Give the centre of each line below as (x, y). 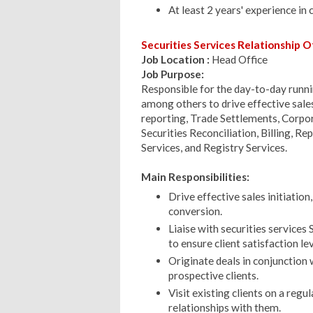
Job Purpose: (173, 74)
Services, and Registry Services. (214, 147)
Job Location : (176, 59)
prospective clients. (213, 275)
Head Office (240, 59)
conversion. (195, 211)
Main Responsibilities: (195, 176)
